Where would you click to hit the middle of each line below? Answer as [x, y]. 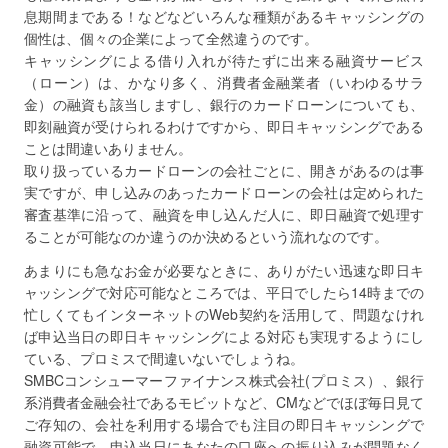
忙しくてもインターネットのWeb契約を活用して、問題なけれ [224, 314]
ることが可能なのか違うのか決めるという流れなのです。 [206, 236]
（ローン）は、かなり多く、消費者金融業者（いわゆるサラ [224, 82]
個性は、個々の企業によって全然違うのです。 [171, 38]
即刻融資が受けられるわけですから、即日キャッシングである [224, 126]
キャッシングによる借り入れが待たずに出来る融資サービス [224, 60]
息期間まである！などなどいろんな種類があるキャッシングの [224, 16]
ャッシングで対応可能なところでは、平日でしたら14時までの [224, 292]
